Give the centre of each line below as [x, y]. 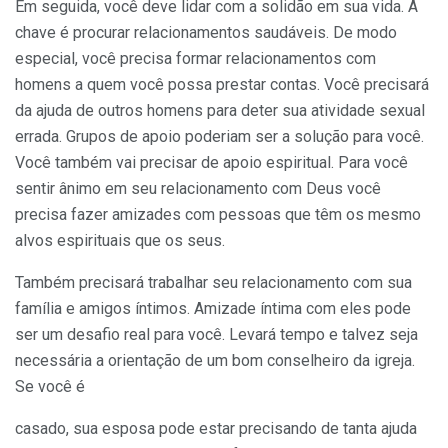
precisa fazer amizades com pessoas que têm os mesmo [218, 214]
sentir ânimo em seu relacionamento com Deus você [198, 188]
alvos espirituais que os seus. [120, 240]
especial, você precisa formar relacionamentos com [195, 58]
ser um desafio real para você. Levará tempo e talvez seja [216, 334]
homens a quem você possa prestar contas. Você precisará [222, 84]
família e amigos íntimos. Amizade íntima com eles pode [213, 308]
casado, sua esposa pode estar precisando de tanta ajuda [216, 428]
